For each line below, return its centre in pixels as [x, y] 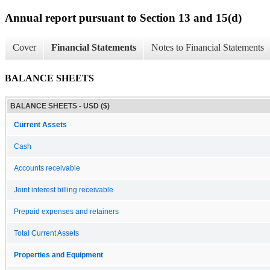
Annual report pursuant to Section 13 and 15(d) [123, 17]
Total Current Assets [46, 233]
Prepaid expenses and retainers [66, 211]
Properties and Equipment [58, 255]
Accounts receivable [47, 168]
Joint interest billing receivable [64, 190]
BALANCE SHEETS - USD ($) [60, 106]
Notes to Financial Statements [208, 48]
